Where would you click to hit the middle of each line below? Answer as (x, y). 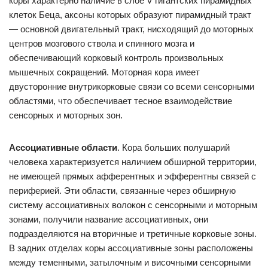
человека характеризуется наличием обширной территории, (133, 162)
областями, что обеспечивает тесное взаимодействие (121, 101)
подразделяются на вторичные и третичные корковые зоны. (133, 234)
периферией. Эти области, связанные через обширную (122, 191)
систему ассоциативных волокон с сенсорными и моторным (133, 205)
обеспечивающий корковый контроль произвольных (116, 58)
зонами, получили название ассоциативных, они (109, 219)
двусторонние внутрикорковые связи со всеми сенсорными (132, 86)
